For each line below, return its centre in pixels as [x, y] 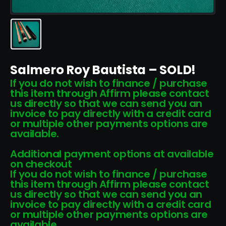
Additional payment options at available [112, 154]
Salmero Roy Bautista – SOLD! [103, 70]
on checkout [41, 164]
